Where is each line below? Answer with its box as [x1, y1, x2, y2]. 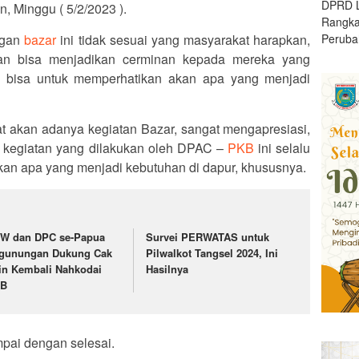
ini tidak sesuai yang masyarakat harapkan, [56, 30, 311, 50]
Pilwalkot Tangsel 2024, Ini [146, 245, 279, 261]
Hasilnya [146, 261, 189, 277]
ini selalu [254, 139, 311, 158]
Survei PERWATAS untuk [146, 229, 270, 245]
